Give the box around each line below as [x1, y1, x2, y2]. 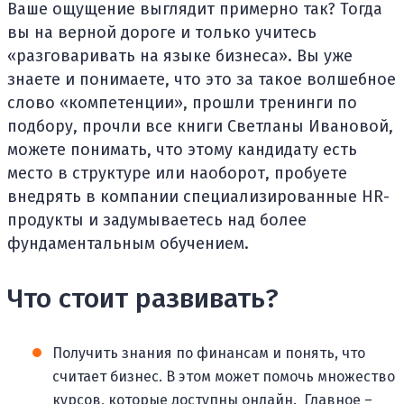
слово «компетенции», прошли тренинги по [7, 92, 357, 113]
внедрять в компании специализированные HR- [7, 186, 390, 207]
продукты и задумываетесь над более [7, 209, 307, 230]
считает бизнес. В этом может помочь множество [52, 367, 395, 385]
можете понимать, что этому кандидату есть [7, 139, 357, 160]
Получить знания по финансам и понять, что [52, 344, 365, 362]
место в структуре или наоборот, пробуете [7, 162, 347, 183]
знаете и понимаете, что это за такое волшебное [7, 69, 396, 89]
